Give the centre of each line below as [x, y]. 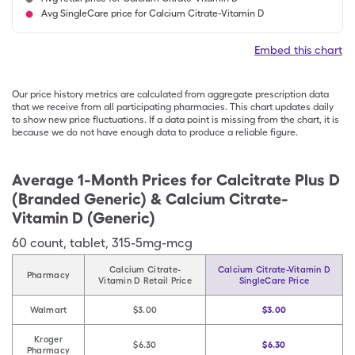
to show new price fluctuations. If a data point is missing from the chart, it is [176, 120]
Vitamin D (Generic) [84, 218]
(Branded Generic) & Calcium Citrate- [150, 199]
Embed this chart [298, 50]
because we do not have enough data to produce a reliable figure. [155, 132]
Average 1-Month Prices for [112, 180]
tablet [88, 243]
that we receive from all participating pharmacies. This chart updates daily [173, 107]
